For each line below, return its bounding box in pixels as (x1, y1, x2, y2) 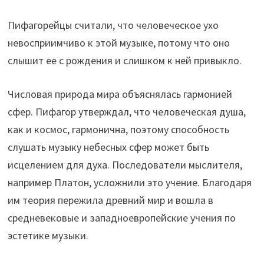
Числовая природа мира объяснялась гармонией (8, 87, 233, 101)
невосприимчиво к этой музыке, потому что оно (8, 35, 230, 49)
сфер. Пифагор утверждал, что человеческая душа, (8, 104, 246, 118)
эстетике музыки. (8, 228, 89, 242)
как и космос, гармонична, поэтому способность (8, 122, 230, 136)
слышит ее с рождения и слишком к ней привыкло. (8, 53, 242, 67)
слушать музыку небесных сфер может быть (8, 140, 210, 154)
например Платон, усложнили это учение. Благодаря (8, 175, 252, 189)
